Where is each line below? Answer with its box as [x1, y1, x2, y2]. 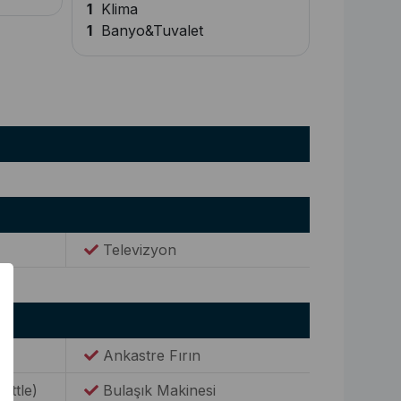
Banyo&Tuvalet [92, 21, 203, 39]
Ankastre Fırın [98, 346, 201, 364]
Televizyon [98, 241, 177, 259]
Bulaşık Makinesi [98, 381, 217, 399]
